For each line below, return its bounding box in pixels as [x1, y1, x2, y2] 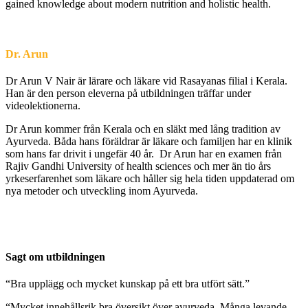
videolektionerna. [5, 100, 80, 112]
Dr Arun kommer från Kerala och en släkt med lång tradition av [5, 123, 280, 135]
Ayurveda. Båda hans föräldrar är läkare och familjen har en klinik [5, 135, 292, 148]
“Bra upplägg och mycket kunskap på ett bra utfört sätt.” [5, 277, 250, 289]
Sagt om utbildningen [5, 250, 105, 263]
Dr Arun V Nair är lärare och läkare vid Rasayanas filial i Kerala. [5, 75, 287, 87]
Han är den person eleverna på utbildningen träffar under [5, 87, 251, 100]
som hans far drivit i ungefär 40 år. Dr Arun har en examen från [5, 148, 282, 160]
